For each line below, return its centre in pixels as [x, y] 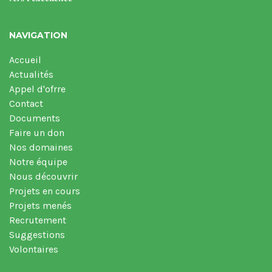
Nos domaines [41, 147]
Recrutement [38, 220]
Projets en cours [45, 191]
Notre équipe [38, 161]
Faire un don [37, 132]
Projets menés [40, 205]
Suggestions [37, 234]
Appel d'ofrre [37, 89]
